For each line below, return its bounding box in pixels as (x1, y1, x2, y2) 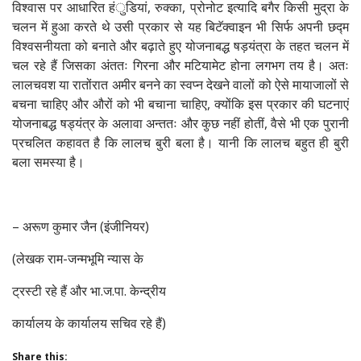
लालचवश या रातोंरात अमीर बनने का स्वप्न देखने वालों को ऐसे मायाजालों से (12, 76, 349, 94)
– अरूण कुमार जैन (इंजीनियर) (12, 218, 149, 236)
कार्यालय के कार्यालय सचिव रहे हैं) (12, 314, 166, 333)
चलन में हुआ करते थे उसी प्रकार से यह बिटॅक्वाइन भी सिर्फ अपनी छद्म (12, 18, 349, 36)
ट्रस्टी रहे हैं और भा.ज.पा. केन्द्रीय (12, 282, 166, 301)
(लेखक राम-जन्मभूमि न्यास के (12, 250, 143, 268)
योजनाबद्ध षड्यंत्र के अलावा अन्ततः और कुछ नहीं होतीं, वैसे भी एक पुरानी (12, 114, 349, 133)
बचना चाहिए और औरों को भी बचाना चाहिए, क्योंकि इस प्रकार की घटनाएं (12, 95, 349, 114)
